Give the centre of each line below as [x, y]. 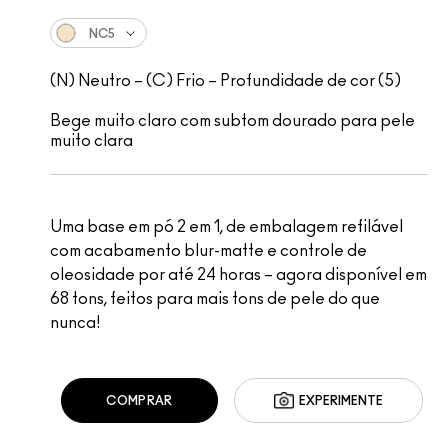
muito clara [91, 141]
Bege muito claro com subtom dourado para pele [232, 121]
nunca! [74, 323]
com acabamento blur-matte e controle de [208, 251]
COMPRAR [139, 400]
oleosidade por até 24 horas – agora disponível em [238, 275]
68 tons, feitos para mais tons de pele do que [214, 299]
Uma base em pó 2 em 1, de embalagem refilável [226, 227]
